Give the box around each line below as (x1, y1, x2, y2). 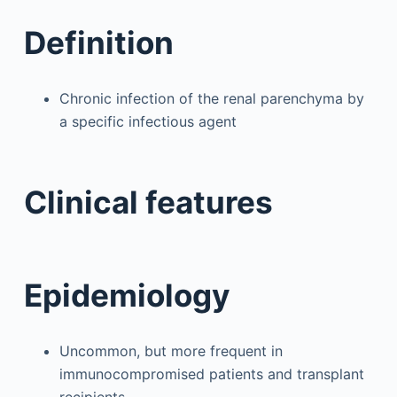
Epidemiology (23, 276, 230, 314)
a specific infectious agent (58, 112, 237, 130)
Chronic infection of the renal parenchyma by (58, 89, 364, 107)
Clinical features (23, 183, 273, 221)
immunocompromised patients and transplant (58, 364, 364, 383)
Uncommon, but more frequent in (58, 341, 283, 360)
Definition (23, 23, 174, 61)
